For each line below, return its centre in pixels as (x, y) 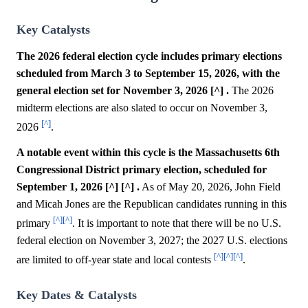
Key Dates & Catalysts (77, 295)
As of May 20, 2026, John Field (210, 186)
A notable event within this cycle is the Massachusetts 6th (148, 152)
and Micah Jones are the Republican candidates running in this (152, 203)
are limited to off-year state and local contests (115, 260)
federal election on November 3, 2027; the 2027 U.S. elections (152, 241)
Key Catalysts (53, 29)
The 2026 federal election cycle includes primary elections (149, 56)
